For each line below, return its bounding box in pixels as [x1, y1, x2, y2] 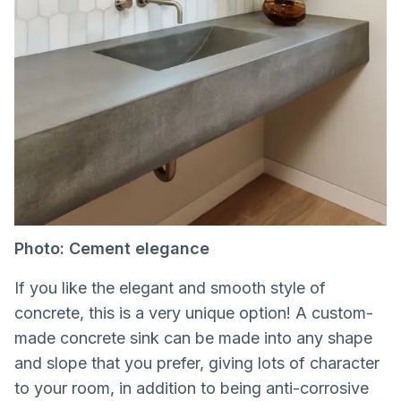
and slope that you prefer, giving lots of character [14, 353, 380, 372]
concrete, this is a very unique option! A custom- [14, 303, 373, 322]
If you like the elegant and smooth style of [14, 277, 326, 297]
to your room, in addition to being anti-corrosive [14, 378, 369, 397]
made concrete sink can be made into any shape [14, 328, 372, 347]
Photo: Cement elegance [14, 238, 209, 258]
